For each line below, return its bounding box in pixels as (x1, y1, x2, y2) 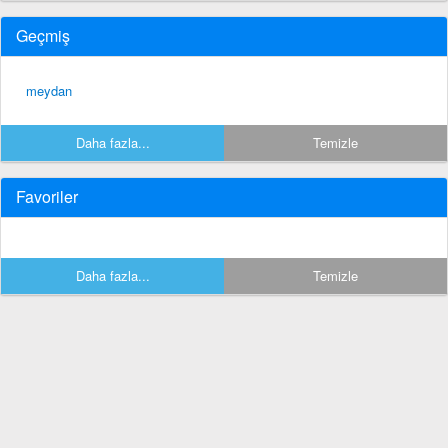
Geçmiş (16, 23, 70, 47)
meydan (26, 80, 72, 100)
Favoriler (16, 184, 78, 208)
